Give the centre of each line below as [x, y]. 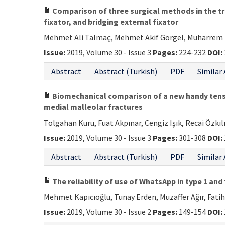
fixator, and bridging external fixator [111, 22]
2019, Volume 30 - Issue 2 [109, 212]
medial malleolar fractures [93, 107]
